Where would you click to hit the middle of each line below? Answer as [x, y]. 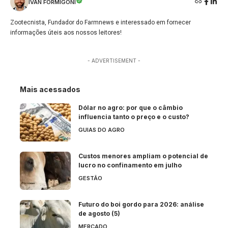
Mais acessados [50, 90]
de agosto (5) [99, 214]
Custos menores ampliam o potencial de [143, 156]
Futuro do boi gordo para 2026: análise [141, 205]
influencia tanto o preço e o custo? [134, 117]
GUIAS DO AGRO [102, 130]
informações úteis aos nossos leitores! [66, 33]
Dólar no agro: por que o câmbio [131, 108]
